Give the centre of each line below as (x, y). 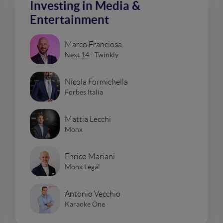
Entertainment (69, 20)
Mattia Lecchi (88, 119)
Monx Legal (82, 167)
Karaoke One (85, 204)
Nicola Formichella (96, 82)
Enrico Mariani (90, 156)
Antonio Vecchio (93, 194)
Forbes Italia (84, 92)
